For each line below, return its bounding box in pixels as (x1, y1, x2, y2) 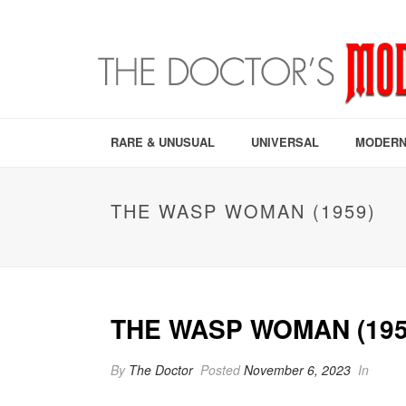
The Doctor (129, 361, 193, 379)
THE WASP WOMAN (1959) (111, 198, 376, 224)
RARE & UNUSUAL (111, 133, 215, 150)
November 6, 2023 (244, 361, 351, 379)
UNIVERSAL (251, 133, 319, 150)
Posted (197, 361, 244, 379)
